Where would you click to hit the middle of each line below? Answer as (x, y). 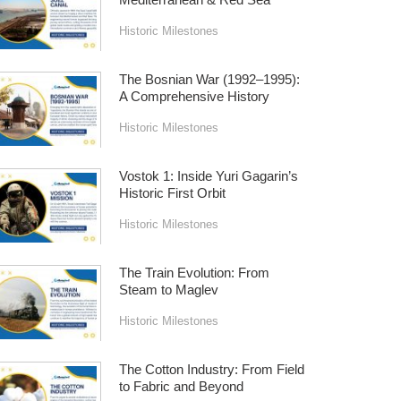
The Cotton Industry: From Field (211, 369)
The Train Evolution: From (194, 273)
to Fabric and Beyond (181, 386)
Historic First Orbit (172, 193)
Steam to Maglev (168, 290)
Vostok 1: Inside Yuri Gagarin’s (208, 176)
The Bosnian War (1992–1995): (209, 79)
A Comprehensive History (194, 96)
